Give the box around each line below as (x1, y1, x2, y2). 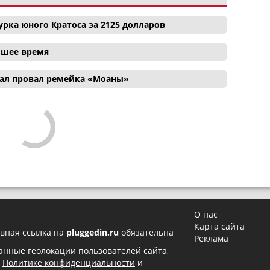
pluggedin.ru (66, 226, 119, 238)
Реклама (194, 232, 229, 244)
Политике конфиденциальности (2, 256, 135, 268)
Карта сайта (194, 220, 245, 232)
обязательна (119, 226, 174, 238)
